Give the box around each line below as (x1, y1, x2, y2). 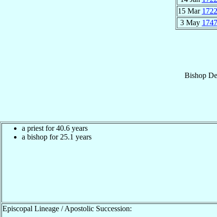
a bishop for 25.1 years (22, 132, 92, 141)
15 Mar (177, 6, 202, 15)
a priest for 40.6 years (22, 124, 88, 132)
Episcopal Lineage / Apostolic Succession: (2, 204, 132, 213)
